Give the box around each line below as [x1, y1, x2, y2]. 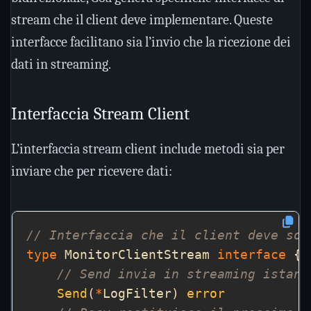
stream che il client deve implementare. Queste [11, 12, 273, 28]
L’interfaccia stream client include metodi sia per [11, 141, 285, 157]
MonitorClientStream [57, 248, 217, 262]
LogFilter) [103, 287, 187, 301]
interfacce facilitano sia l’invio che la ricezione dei [11, 34, 291, 50]
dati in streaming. [11, 56, 111, 72]
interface [217, 248, 286, 262]
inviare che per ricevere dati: [11, 163, 172, 179]
